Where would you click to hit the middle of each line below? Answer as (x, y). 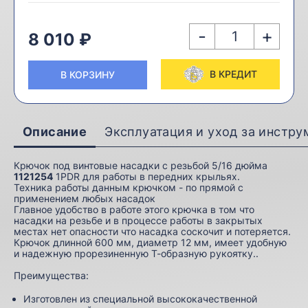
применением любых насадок (85, 198)
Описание (55, 131)
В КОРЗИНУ (88, 74)
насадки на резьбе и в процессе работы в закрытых (138, 220)
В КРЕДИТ (233, 74)
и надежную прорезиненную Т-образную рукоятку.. (136, 253)
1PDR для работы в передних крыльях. (146, 176)
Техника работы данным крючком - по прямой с (129, 187)
